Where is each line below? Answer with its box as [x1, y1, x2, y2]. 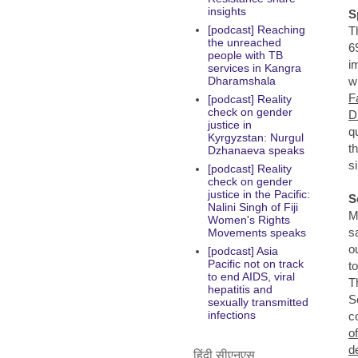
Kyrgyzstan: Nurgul [207, 131, 304, 145]
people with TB [207, 49, 283, 62]
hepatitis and [207, 283, 272, 296]
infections [207, 308, 256, 322]
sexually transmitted [207, 296, 308, 309]
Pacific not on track [207, 257, 304, 271]
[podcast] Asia [207, 245, 278, 258]
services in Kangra [207, 62, 301, 75]
